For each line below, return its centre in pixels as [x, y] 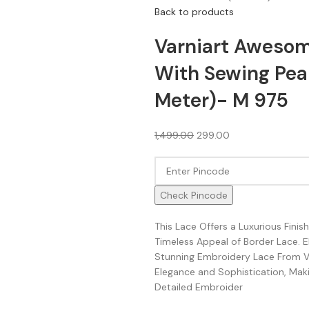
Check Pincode [194, 195]
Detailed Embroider [199, 287]
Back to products [194, 12]
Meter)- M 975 [221, 100]
